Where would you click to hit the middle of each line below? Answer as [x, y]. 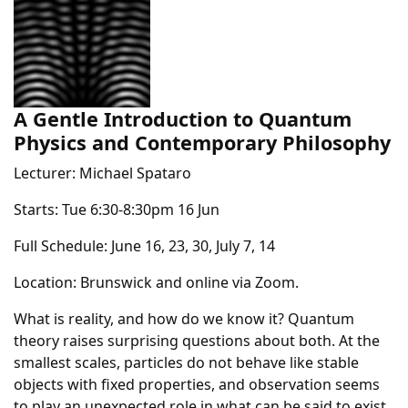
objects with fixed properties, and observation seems [197, 384]
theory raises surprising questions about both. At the [197, 341]
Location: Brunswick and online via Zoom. [156, 282]
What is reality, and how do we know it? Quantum [184, 319]
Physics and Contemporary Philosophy [202, 143]
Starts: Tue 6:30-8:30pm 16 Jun [117, 209]
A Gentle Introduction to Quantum [183, 119]
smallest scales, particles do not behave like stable [186, 362]
